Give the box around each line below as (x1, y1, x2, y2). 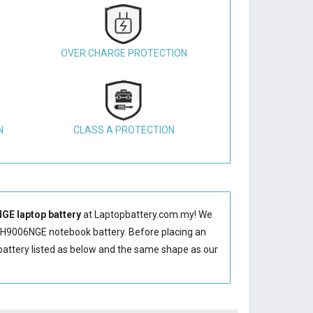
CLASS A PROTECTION (73, 124, 175, 136)
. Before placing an (124, 226, 207, 238)
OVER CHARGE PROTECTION (60, 48, 187, 59)
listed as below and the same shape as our (29, 244, 219, 255)
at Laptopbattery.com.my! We (81, 209, 213, 220)
